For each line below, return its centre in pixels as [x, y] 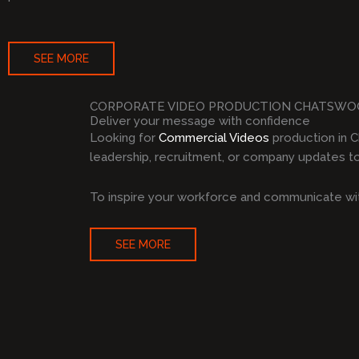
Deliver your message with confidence [200, 121]
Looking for [124, 137]
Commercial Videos [214, 137]
